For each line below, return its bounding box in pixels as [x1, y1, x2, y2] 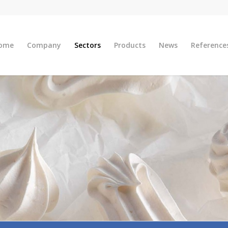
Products [113, 40, 146, 50]
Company [26, 40, 61, 50]
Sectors [74, 40, 101, 50]
